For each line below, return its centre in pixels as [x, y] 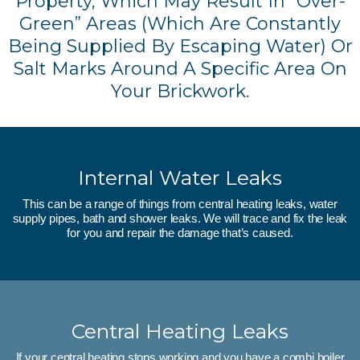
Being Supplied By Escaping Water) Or [180, 47]
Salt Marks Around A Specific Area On [180, 69]
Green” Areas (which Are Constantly [180, 24]
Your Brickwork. [180, 92]
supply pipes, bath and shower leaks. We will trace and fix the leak [180, 219]
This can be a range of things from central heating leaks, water [180, 204]
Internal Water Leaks [180, 178]
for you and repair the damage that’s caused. [180, 233]
